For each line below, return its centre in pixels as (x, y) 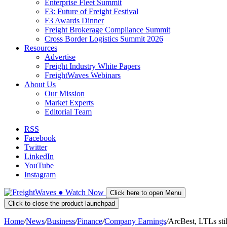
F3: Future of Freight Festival (91, 11)
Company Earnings (135, 221)
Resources (41, 48)
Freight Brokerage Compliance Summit (107, 30)
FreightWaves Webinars (83, 75)
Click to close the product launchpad (62, 203)
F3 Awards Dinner (74, 21)
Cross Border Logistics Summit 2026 (104, 39)
